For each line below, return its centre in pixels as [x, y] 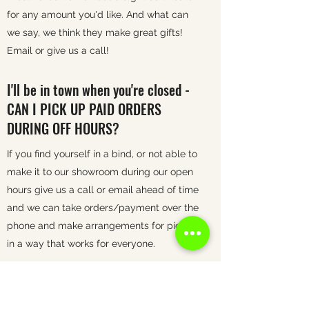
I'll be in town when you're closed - [98, 90]
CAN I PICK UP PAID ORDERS [84, 109]
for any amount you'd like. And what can [98, 14]
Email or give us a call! [58, 50]
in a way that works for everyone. [82, 243]
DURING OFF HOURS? [63, 128]
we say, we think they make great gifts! [95, 32]
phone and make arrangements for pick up [103, 226]
